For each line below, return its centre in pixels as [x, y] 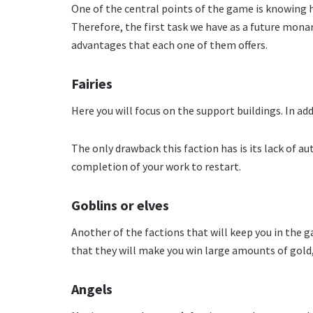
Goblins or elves [120, 205]
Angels [92, 289]
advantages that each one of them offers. [169, 45]
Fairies [92, 84]
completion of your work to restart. [156, 167]
